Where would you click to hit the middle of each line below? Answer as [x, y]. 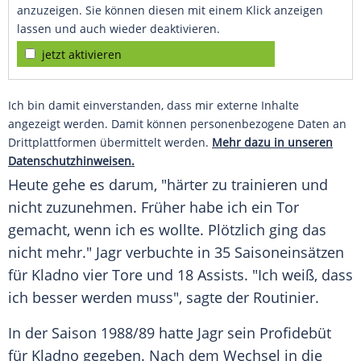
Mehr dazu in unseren [272, 143]
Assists [221, 275]
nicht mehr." [52, 253]
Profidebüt [295, 333]
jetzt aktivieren [82, 55]
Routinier [284, 298]
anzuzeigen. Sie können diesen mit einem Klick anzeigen [170, 10]
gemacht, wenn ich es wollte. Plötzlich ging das [167, 230]
